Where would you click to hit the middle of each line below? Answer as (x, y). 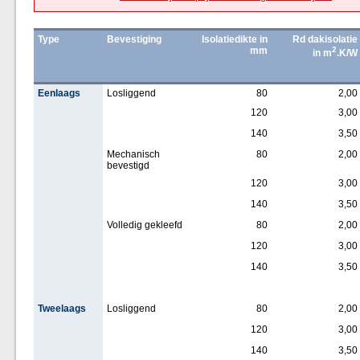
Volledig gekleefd (144, 225)
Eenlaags (59, 93)
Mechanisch (133, 154)
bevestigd (128, 166)
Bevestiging (134, 39)
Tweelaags (61, 309)
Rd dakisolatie (325, 39)
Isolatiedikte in (235, 39)
